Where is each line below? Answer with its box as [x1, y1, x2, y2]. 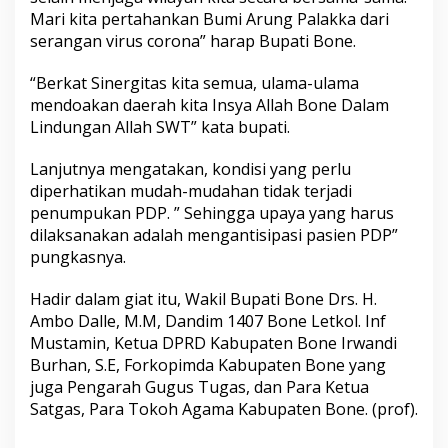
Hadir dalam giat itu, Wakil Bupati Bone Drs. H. [30, 288, 377, 310]
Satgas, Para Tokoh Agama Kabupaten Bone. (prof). [30, 398, 418, 420]
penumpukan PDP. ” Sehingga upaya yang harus [30, 202, 394, 224]
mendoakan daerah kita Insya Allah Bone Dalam [30, 94, 389, 116]
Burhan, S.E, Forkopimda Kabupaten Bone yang [30, 354, 386, 376]
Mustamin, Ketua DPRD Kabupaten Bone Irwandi [30, 332, 397, 354]
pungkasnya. [30, 246, 126, 268]
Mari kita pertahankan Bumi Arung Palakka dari [30, 8, 389, 30]
